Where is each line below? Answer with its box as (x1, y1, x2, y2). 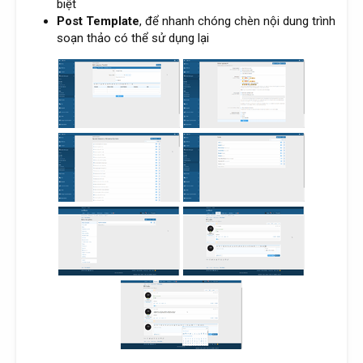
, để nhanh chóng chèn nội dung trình (139, 14, 335, 29)
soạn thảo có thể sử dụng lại (57, 31, 209, 46)
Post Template (57, 14, 139, 29)
